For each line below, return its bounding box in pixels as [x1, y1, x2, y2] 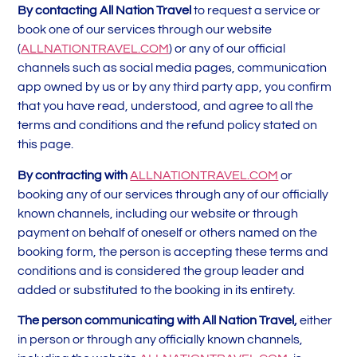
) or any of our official [169, 42, 286, 56]
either [300, 314, 333, 328]
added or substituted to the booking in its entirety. [18, 283, 296, 296]
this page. [18, 138, 74, 151]
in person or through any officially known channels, [18, 333, 304, 347]
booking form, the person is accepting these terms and [18, 245, 329, 258]
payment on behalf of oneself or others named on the [18, 226, 318, 239]
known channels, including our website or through [18, 206, 299, 220]
